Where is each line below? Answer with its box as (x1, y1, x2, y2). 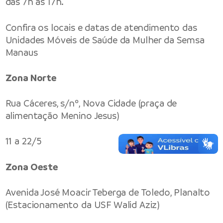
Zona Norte (5, 71, 57, 84)
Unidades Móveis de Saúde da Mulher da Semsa (5, 33, 205, 46)
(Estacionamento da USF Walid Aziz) (5, 198, 160, 211)
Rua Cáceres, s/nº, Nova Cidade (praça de (5, 97, 177, 110)
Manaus (5, 46, 38, 59)
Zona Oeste (5, 160, 58, 173)
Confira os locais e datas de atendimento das (5, 21, 197, 34)
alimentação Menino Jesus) (5, 110, 119, 122)
